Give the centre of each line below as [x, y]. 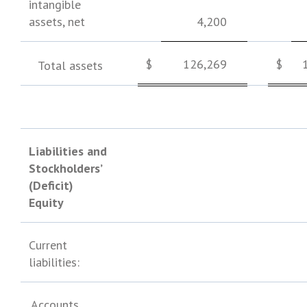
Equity [46, 202]
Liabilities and [68, 151]
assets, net [57, 22]
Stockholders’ [65, 168]
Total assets [71, 65]
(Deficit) [51, 185]
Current [48, 245]
